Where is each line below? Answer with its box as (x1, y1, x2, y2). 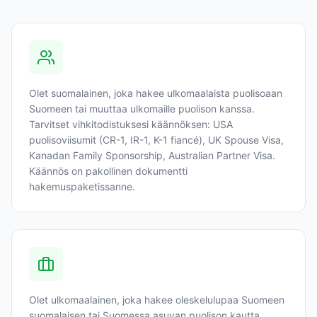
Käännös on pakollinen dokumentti (29, 165, 188, 177)
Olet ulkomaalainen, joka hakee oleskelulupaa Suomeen (29, 294, 284, 306)
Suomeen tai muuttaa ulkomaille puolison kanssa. (29, 103, 255, 115)
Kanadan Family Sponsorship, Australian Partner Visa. (29, 149, 275, 161)
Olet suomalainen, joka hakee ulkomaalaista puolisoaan (29, 87, 282, 99)
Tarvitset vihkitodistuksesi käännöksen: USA (29, 118, 233, 130)
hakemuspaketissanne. (29, 180, 135, 192)
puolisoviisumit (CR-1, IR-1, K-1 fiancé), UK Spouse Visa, (29, 134, 284, 146)
